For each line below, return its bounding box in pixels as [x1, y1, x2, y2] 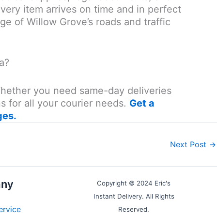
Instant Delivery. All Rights [93, 192, 174, 200]
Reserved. [118, 205, 149, 213]
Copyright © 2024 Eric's [97, 179, 170, 187]
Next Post [170, 139, 209, 149]
